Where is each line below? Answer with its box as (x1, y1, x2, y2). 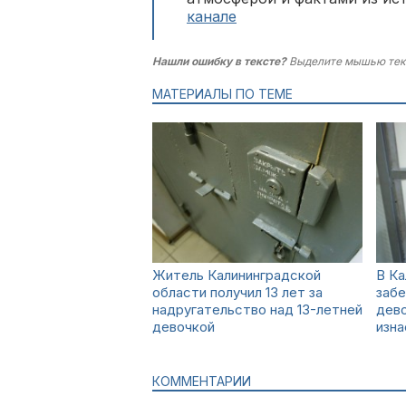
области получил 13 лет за (152, 284, 323, 301)
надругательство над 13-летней (152, 301, 362, 318)
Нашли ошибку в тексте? (152, 54, 286, 68)
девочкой (152, 318, 215, 335)
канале (187, 7, 237, 25)
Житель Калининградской (152, 266, 321, 284)
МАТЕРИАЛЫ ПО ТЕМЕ (152, 86, 293, 101)
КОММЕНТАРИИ (152, 373, 251, 389)
